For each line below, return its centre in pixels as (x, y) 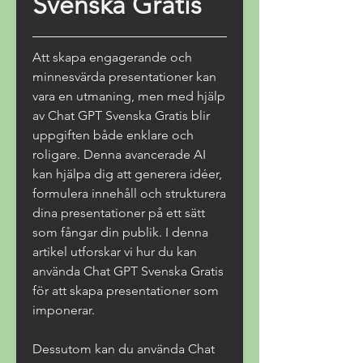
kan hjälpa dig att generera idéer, (127, 174)
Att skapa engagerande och (112, 57)
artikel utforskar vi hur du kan (115, 252)
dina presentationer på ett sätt (119, 213)
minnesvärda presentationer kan (124, 77)
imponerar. (64, 310)
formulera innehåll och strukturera (129, 193)
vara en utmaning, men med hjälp (129, 96)
